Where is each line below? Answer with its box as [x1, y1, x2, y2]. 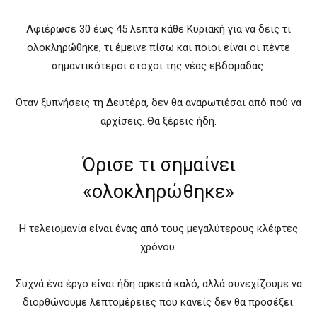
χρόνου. [140, 240, 177, 253]
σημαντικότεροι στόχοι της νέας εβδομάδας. [52, 59, 265, 72]
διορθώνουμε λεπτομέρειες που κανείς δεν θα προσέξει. [22, 295, 295, 309]
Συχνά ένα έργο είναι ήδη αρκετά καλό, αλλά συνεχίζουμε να [15, 277, 302, 290]
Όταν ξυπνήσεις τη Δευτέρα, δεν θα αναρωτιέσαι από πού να [16, 96, 301, 109]
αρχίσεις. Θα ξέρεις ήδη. [100, 114, 217, 127]
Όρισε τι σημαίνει [81, 153, 236, 176]
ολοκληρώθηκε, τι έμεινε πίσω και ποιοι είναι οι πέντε [27, 40, 290, 54]
